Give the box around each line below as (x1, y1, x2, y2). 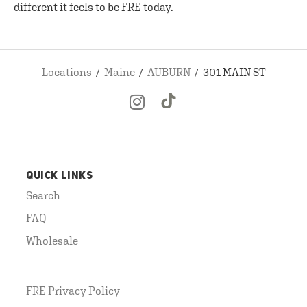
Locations (41, 66, 92, 78)
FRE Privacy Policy (26, 284, 120, 297)
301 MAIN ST (202, 66, 266, 78)
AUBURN (147, 66, 191, 78)
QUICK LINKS (26, 171, 93, 182)
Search (26, 188, 60, 201)
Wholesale (26, 234, 78, 247)
